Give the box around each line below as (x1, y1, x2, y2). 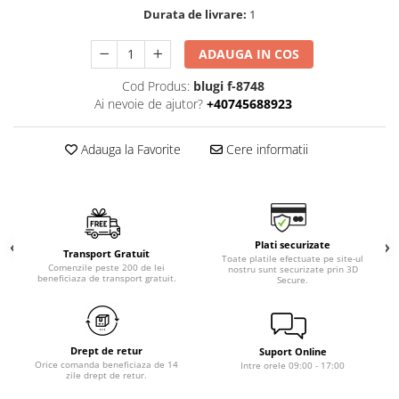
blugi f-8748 (192, 77, 265, 95)
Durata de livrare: (143, 6, 247, 23)
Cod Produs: (121, 77, 190, 95)
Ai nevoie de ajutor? (94, 95, 203, 113)
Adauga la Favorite (77, 141, 181, 159)
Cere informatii (222, 141, 308, 159)
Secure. (277, 273, 308, 287)
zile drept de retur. (66, 369, 147, 382)
